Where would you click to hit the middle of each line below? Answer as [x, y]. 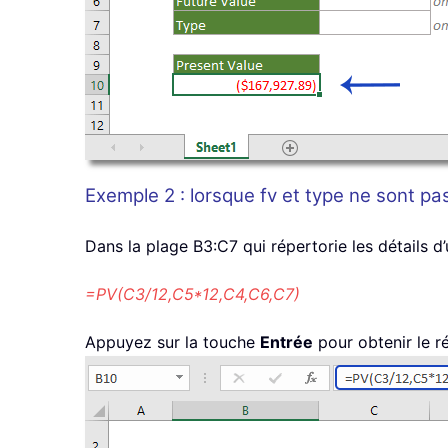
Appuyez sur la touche [172, 342]
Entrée [286, 342]
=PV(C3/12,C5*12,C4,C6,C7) [192, 294]
